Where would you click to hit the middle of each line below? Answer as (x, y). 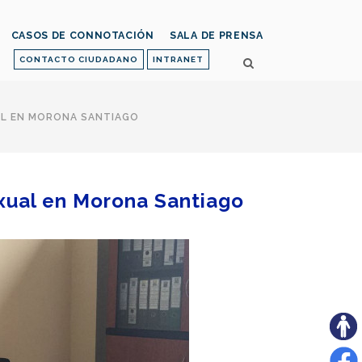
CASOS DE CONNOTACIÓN (82, 36)
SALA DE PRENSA (216, 36)
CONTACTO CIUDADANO (79, 59)
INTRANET (178, 59)
